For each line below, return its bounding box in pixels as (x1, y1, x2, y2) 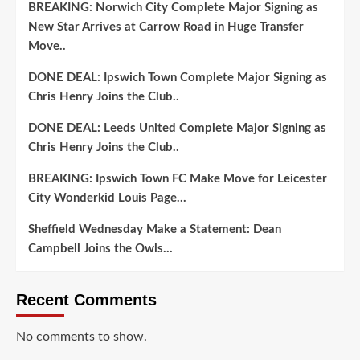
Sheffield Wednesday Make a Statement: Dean (28, 223, 281, 235)
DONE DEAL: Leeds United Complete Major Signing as (28, 121, 326, 134)
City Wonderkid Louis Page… (28, 191, 186, 204)
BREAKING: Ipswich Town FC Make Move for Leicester (28, 172, 327, 185)
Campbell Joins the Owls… (28, 242, 173, 255)
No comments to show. (16, 329, 147, 343)
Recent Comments (16, 290, 157, 309)
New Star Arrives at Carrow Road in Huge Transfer (28, 20, 304, 33)
